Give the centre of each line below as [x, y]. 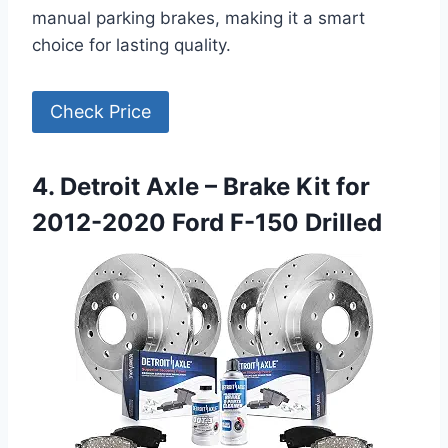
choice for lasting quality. [131, 44]
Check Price [100, 112]
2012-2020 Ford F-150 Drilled [207, 223]
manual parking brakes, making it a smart [198, 17]
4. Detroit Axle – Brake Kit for [201, 187]
